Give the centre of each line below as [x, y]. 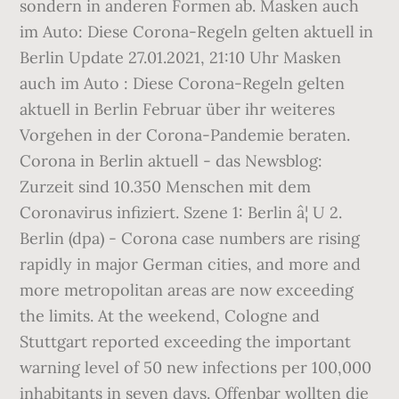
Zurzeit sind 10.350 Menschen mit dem [166, 187]
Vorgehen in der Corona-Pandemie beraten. [185, 135]
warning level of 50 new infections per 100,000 [196, 367]
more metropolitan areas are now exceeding [187, 290]
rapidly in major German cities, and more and [191, 264]
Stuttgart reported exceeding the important [186, 342]
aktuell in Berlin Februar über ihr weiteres [178, 109]
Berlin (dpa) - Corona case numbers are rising [190, 238]
